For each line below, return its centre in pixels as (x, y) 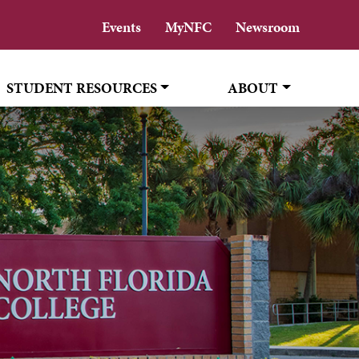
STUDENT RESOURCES (81, 88)
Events (122, 27)
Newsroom (268, 27)
